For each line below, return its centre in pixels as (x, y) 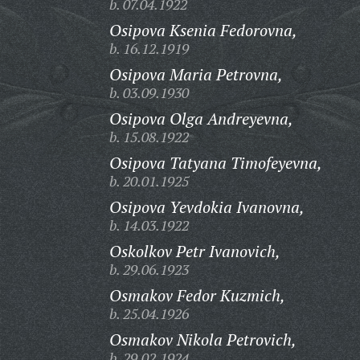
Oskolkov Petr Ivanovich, (194, 251)
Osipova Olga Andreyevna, (201, 119)
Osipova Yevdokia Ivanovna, (207, 207)
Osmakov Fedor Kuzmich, (197, 295)
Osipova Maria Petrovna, (196, 74)
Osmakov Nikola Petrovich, (202, 340)
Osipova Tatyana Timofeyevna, (215, 163)
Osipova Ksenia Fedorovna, (203, 30)
